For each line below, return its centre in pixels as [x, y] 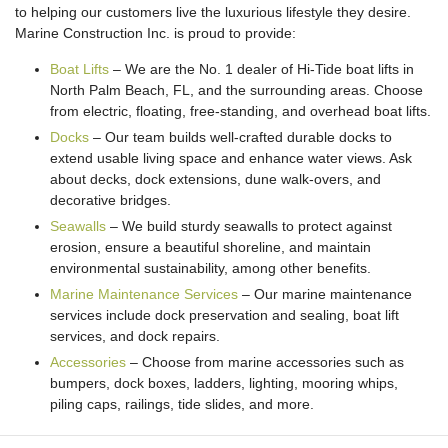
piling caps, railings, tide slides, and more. [182, 404]
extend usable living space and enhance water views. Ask [231, 158]
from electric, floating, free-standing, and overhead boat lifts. [240, 111]
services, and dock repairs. [135, 336]
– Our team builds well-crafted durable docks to [240, 137]
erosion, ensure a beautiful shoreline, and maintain [210, 247]
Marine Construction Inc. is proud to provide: [155, 33]
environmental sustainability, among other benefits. [210, 268]
